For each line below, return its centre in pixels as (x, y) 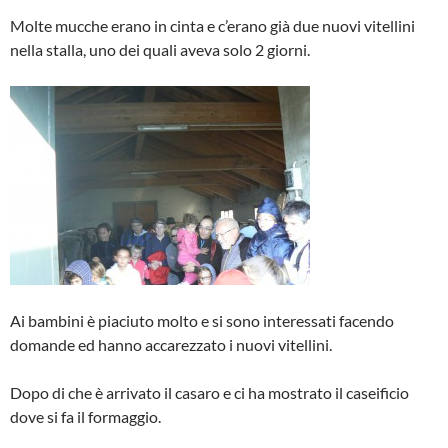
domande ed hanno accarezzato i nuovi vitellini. (171, 344)
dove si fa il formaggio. (85, 416)
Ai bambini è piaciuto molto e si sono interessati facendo (202, 320)
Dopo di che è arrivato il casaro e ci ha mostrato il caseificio (209, 392)
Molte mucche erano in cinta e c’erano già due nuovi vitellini (212, 25)
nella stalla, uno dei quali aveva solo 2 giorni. (160, 49)
